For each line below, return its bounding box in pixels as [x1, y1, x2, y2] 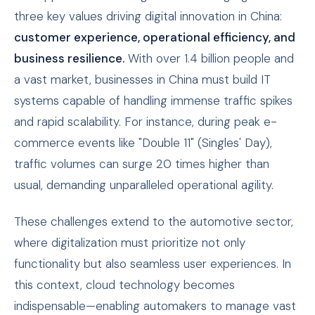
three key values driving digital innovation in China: [14, 8, 282, 25]
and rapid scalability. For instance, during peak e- [14, 114, 277, 130]
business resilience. [14, 51, 124, 67]
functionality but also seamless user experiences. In [14, 256, 291, 272]
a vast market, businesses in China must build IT [14, 72, 271, 88]
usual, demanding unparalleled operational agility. [14, 177, 274, 193]
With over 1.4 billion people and [124, 51, 294, 67]
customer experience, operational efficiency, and [14, 30, 295, 46]
